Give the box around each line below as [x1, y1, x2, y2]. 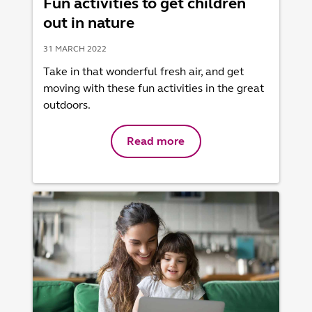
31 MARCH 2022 [43, 43, 107, 54]
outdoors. [43, 97, 91, 111]
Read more [127, 134, 185, 148]
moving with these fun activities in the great [43, 81, 265, 95]
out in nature [43, 13, 135, 32]
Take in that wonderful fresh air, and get [43, 64, 244, 78]
